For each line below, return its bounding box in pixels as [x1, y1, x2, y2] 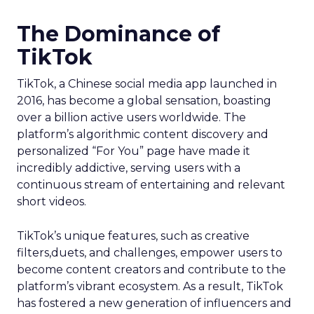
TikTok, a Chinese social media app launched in [17, 77, 277, 90]
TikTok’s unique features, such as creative [17, 229, 250, 243]
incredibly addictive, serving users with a [17, 161, 240, 175]
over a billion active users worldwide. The [17, 111, 246, 124]
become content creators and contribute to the [17, 263, 286, 276]
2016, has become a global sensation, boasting [17, 94, 271, 107]
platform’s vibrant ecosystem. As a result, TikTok [17, 280, 283, 293]
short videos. [17, 195, 86, 208]
